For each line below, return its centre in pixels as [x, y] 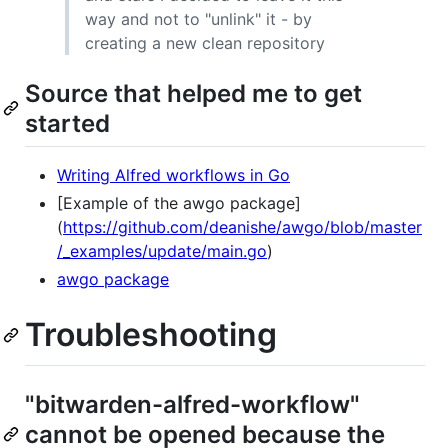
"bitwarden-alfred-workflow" [192, 404]
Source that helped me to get [193, 93]
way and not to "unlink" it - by [198, 18]
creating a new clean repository [205, 42]
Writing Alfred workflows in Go [173, 174]
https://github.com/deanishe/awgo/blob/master [242, 226]
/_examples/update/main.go [162, 250]
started [67, 123]
